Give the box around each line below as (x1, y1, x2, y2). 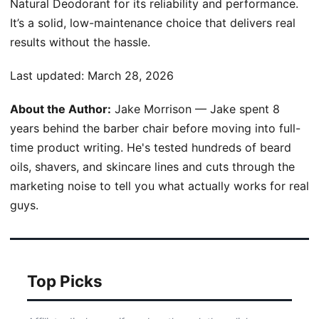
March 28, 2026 (88, 68, 174, 83)
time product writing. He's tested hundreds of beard (10, 140, 291, 155)
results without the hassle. (10, 35, 150, 50)
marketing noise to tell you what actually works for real (10, 179, 309, 194)
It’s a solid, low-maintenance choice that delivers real (10, 16, 296, 31)
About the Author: (10, 102, 111, 117)
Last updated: (10, 68, 88, 83)
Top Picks (27, 271, 103, 291)
